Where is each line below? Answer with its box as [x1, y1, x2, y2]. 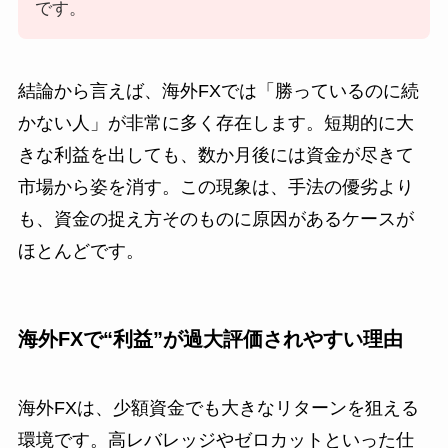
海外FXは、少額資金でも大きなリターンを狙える [17, 398, 419, 419]
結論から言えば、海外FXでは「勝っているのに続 [17, 80, 419, 101]
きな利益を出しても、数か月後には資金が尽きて [17, 144, 414, 165]
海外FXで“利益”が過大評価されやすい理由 [17, 327, 403, 350]
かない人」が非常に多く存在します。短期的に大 [17, 112, 414, 133]
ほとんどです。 [17, 240, 144, 261]
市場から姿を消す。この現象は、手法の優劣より [17, 176, 414, 197]
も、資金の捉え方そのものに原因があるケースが [17, 208, 414, 229]
